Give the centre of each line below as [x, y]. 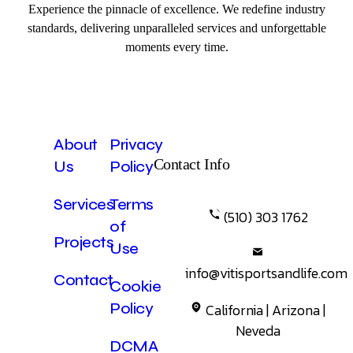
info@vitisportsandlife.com [266, 273]
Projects [84, 242]
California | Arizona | [266, 310]
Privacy [136, 144]
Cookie [136, 286]
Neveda [258, 330]
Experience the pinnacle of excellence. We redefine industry [176, 9]
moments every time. [176, 46]
